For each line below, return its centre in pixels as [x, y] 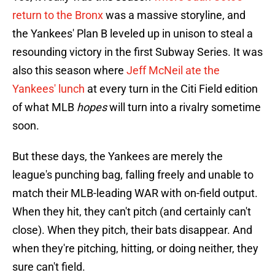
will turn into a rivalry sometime [184, 107]
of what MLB [45, 107]
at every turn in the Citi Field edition [171, 89]
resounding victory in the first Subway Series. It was [137, 52]
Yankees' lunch [48, 89]
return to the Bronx [58, 15]
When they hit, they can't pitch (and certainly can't [132, 212]
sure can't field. [49, 267]
